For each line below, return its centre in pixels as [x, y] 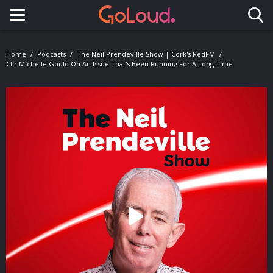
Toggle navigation [69, 26]
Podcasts [51, 54]
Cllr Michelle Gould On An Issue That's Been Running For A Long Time [119, 64]
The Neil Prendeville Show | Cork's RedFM [146, 54]
